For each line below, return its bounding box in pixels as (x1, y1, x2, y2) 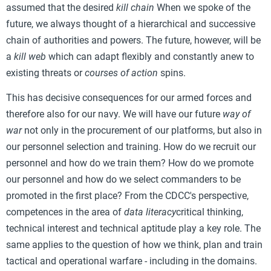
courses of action (85, 67, 158, 79)
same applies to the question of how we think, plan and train (6, 239, 263, 251)
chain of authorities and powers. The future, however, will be (6, 34, 261, 46)
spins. (158, 67, 186, 79)
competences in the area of (6, 206, 124, 218)
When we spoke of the (154, 1, 250, 13)
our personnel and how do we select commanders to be (6, 174, 241, 186)
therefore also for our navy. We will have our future (6, 108, 223, 120)
